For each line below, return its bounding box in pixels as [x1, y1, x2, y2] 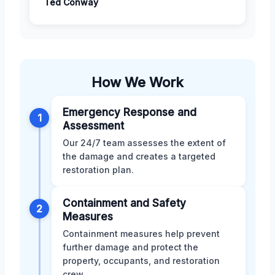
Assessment [63, 119, 124, 132]
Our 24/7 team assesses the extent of [63, 137, 226, 148]
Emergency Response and [63, 106, 196, 118]
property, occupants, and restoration [63, 255, 220, 266]
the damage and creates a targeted [63, 150, 215, 161]
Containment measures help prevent [63, 228, 220, 239]
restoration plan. [63, 164, 134, 175]
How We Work [91, 74, 184, 90]
